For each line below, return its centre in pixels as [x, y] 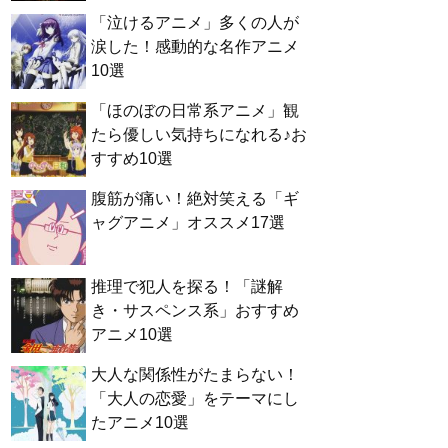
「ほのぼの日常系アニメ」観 [195, 110]
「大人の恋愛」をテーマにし [195, 398]
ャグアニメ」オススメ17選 [188, 222]
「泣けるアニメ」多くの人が [195, 22]
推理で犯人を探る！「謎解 [187, 286]
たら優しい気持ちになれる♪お [199, 134]
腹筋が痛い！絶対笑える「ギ [195, 198]
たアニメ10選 [140, 422]
